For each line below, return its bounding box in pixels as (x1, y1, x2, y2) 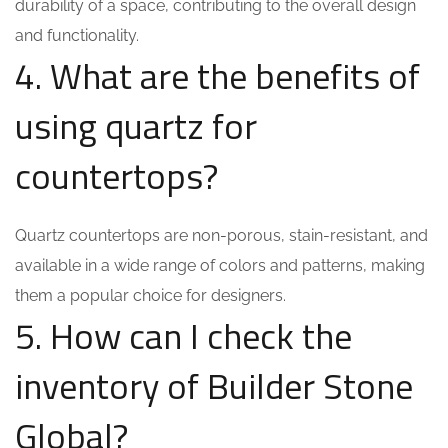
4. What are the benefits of (15, 48, 420, 103)
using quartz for (15, 98, 257, 153)
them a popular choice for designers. (15, 286, 286, 305)
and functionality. (15, 26, 139, 45)
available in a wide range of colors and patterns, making (15, 256, 425, 275)
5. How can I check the (15, 308, 352, 363)
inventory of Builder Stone (15, 358, 413, 413)
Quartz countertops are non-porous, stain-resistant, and (15, 226, 428, 245)
